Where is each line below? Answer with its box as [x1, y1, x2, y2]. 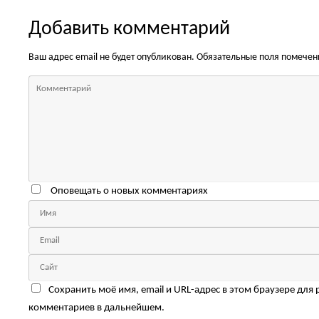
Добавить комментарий [28, 19, 230, 39]
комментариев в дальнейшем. [28, 302, 164, 313]
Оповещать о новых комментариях [50, 185, 208, 197]
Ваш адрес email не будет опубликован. [28, 53, 194, 62]
